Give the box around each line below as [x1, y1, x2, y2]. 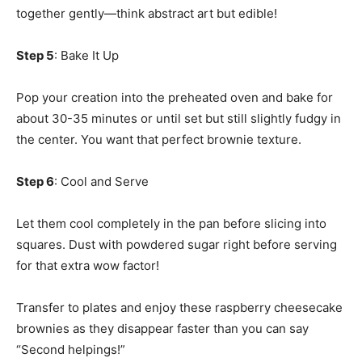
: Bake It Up [54, 48, 119, 64]
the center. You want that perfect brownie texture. [16, 132, 301, 148]
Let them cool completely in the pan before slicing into [16, 216, 326, 232]
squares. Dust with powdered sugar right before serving [16, 237, 337, 253]
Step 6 [16, 174, 54, 190]
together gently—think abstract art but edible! [16, 6, 277, 22]
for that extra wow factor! [16, 258, 159, 274]
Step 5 [16, 48, 54, 64]
